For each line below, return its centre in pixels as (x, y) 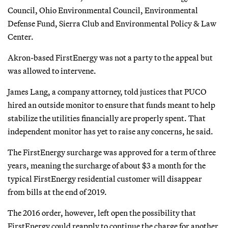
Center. (21, 36)
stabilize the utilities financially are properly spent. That (107, 118)
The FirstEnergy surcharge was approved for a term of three (112, 152)
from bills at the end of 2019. (57, 192)
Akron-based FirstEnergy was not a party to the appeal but (110, 57)
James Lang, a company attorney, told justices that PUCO (107, 91)
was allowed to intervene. (52, 70)
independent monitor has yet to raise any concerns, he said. (110, 131)
